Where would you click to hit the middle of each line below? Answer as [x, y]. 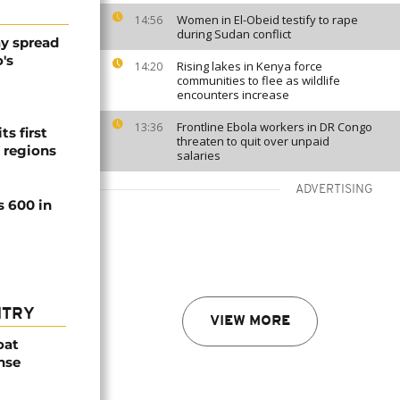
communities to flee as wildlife [258, 80]
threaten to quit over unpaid [253, 141]
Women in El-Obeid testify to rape [267, 20]
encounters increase [233, 95]
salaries [199, 155]
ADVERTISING [334, 190]
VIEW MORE [250, 321]
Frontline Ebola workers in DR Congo [275, 127]
